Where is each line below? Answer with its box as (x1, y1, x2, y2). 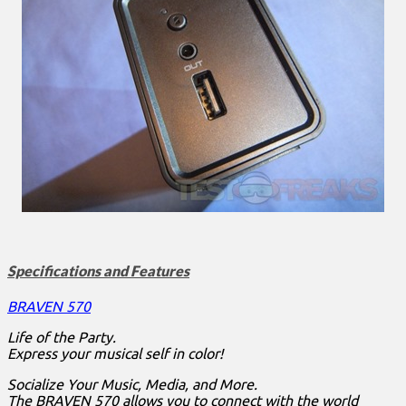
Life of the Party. (7, 329, 116, 346)
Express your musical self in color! (7, 345, 223, 362)
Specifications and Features (7, 262, 189, 280)
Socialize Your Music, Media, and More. (7, 376, 257, 393)
